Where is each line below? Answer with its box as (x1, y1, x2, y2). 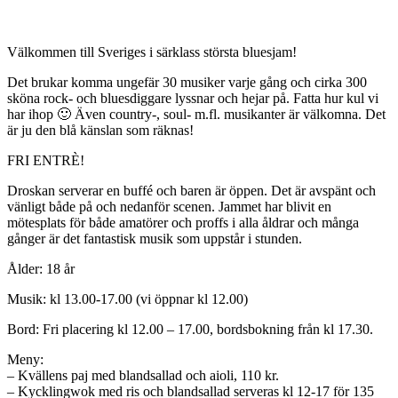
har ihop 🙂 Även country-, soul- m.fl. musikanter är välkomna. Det (7, 106, 386, 122)
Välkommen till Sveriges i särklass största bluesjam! (7, 44, 297, 60)
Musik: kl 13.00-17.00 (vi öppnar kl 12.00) (7, 291, 248, 306)
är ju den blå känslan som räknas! (7, 122, 194, 138)
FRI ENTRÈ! (7, 152, 84, 168)
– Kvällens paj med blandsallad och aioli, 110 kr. (7, 367, 279, 383)
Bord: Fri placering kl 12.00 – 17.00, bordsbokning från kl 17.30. (7, 321, 373, 337)
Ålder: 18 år (7, 260, 75, 276)
